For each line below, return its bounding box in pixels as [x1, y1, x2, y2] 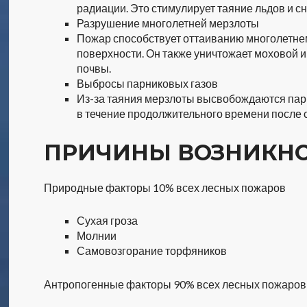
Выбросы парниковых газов [77, 77, 219, 90]
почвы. [77, 62, 112, 75]
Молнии [77, 229, 117, 242]
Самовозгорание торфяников [77, 244, 228, 257]
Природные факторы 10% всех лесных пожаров [44, 181, 286, 194]
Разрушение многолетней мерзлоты [77, 16, 260, 29]
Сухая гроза [77, 214, 138, 227]
